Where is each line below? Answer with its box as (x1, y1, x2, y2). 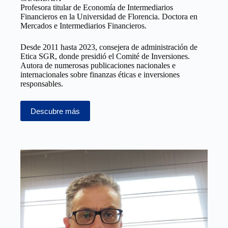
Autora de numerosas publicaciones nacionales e (20, 61, 176, 70)
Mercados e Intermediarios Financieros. (20, 21, 147, 31)
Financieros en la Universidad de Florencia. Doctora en (20, 12, 197, 21)
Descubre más (31, 106, 80, 116)
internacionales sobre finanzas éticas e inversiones (20, 70, 180, 79)
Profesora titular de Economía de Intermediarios (20, 3, 173, 12)
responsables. (20, 79, 63, 89)
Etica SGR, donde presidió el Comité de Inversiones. (20, 52, 190, 61)
